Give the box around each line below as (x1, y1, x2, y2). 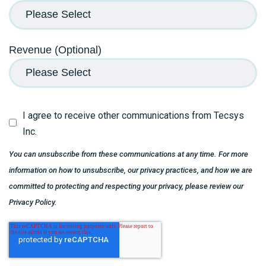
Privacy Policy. (9, 198, 57, 207)
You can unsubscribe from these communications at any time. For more (9, 150, 248, 159)
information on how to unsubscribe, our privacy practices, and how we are (9, 166, 252, 175)
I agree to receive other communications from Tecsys (23, 110, 244, 122)
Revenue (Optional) (9, 43, 102, 56)
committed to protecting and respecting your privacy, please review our (9, 182, 243, 191)
